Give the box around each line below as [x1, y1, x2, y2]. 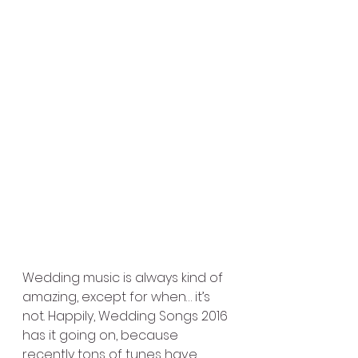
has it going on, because [22, 325, 181, 344]
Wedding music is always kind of [22, 268, 226, 287]
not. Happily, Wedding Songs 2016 [22, 306, 231, 325]
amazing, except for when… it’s [22, 287, 213, 306]
